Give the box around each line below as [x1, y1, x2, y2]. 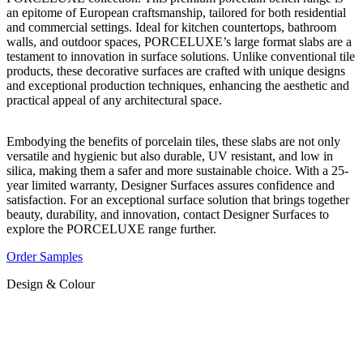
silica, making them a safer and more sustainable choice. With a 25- [6, 163, 348, 177]
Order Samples [6, 249, 83, 263]
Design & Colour [6, 276, 95, 291]
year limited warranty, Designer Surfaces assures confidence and [6, 177, 335, 192]
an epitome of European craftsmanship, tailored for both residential [6, 5, 346, 19]
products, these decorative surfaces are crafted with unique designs [6, 63, 345, 78]
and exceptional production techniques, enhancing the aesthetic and [6, 78, 349, 92]
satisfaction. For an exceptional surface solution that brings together [6, 192, 349, 207]
